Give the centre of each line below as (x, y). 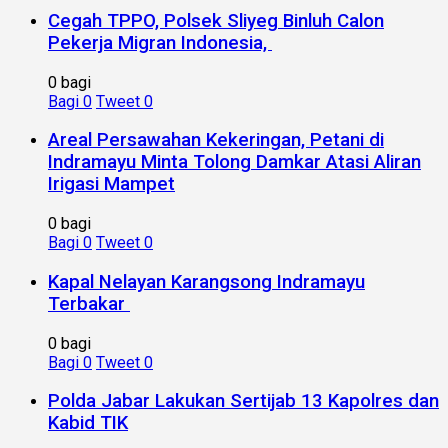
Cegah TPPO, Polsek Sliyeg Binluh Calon (216, 21)
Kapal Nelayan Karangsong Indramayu (206, 281)
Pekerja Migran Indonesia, (160, 43)
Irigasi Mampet (111, 184)
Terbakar (89, 303)
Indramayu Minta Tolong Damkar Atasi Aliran (234, 162)
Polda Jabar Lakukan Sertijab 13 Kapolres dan (243, 401)
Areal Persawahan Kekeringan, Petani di (216, 140)
